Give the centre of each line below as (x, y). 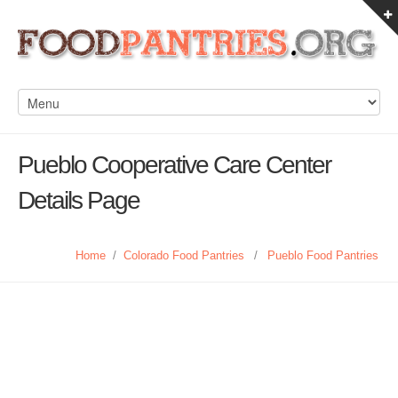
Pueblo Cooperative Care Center (174, 165)
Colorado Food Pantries (184, 255)
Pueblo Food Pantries (323, 255)
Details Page (79, 200)
